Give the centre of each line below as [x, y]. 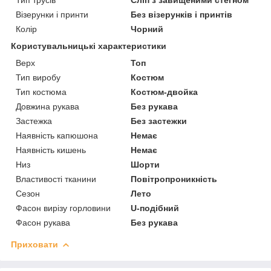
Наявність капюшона [57, 135]
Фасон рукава [43, 222]
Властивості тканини [56, 179]
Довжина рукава [47, 106]
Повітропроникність [174, 179]
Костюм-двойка [165, 92]
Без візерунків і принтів [182, 14]
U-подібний [155, 208]
